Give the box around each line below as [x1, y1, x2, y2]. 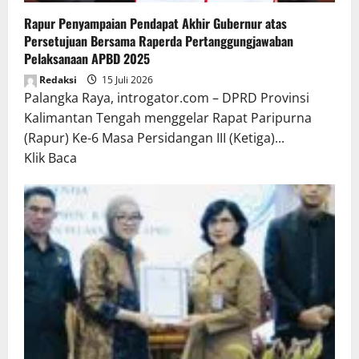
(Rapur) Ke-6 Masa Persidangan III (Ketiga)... [24, 128, 284, 147]
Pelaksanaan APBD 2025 [24, 48, 150, 68]
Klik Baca [24, 148, 77, 167]
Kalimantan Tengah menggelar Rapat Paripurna [24, 108, 312, 127]
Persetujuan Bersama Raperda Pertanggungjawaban [24, 30, 293, 50]
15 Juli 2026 [99, 72, 153, 87]
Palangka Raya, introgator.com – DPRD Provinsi [24, 88, 309, 107]
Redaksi [37, 72, 77, 87]
